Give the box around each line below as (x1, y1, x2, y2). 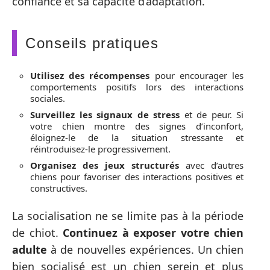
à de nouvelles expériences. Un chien (47, 242, 243, 257)
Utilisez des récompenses (30, 69, 150, 81)
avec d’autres (179, 159, 243, 171)
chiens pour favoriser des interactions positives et (30, 170, 243, 183)
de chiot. (12, 225, 63, 240)
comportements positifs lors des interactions (30, 80, 243, 93)
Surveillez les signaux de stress (30, 108, 180, 121)
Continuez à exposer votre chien (63, 225, 243, 240)
